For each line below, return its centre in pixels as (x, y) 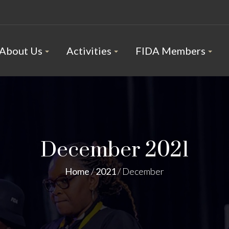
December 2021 (114, 150)
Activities (89, 51)
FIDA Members (170, 51)
